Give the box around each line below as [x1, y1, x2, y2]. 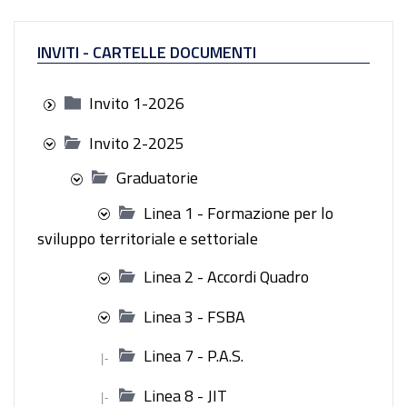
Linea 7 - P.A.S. [144, 343, 243, 368]
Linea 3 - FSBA [144, 303, 245, 329]
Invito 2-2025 [89, 130, 184, 155]
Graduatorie [116, 165, 198, 190]
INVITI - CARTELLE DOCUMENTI [37, 40, 256, 65]
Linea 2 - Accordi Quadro [144, 264, 309, 289]
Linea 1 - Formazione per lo [144, 200, 333, 225]
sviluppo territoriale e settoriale [37, 226, 258, 251]
